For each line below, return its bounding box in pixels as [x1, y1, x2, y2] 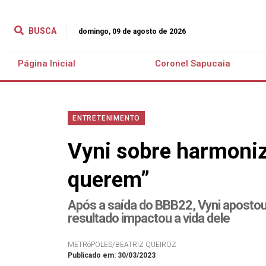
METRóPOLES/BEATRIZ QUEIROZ [68, 240, 176, 249]
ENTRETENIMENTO [72, 114, 141, 122]
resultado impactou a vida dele [68, 211, 230, 226]
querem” [68, 167, 150, 192]
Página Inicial [18, 58, 75, 69]
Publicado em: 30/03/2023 [68, 251, 156, 259]
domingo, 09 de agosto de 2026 [78, 27, 186, 36]
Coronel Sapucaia [155, 58, 231, 69]
